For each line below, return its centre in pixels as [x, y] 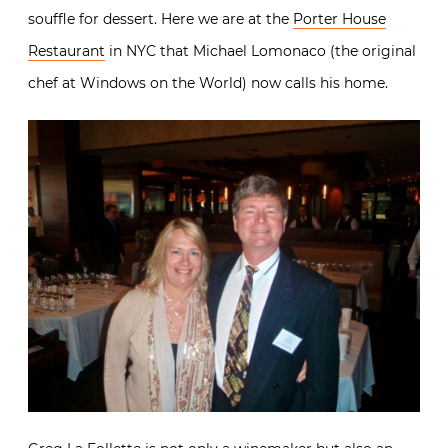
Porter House [339, 18]
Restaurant [66, 50]
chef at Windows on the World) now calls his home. [208, 82]
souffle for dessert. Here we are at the [160, 18]
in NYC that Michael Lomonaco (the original [260, 50]
